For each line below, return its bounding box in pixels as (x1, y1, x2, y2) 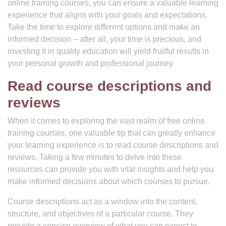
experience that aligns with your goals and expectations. (8, 11, 207, 19)
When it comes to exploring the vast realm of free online (8, 117, 205, 125)
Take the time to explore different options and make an (8, 23, 200, 31)
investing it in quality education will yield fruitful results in (8, 47, 209, 55)
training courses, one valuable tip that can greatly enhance (8, 129, 215, 137)
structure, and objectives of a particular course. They (8, 209, 193, 218)
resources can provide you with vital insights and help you (8, 165, 213, 174)
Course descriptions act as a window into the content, (8, 197, 197, 206)
